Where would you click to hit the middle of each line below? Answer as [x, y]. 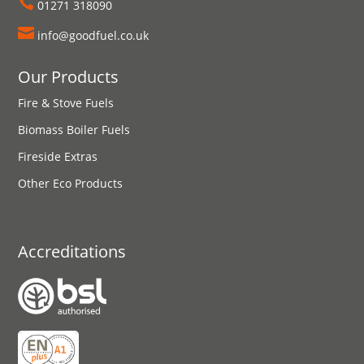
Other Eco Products [71, 184]
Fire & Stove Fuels [66, 103]
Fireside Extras [58, 157]
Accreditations [72, 252]
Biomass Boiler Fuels [74, 130]
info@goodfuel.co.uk [93, 36]
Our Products [69, 77]
